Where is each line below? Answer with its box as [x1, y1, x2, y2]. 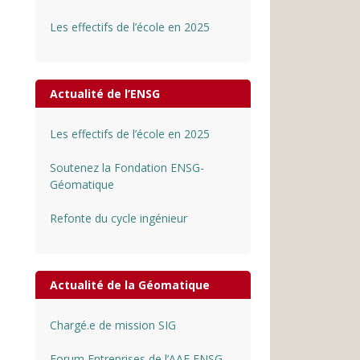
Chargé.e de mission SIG [49, 317, 176, 333]
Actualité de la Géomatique [49, 277, 210, 293]
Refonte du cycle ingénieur [49, 211, 187, 227]
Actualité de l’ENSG [49, 86, 160, 102]
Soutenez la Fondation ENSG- [49, 160, 204, 176]
